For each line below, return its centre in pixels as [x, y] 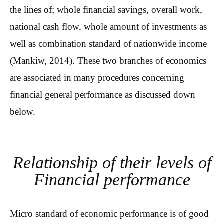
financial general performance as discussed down [103, 94]
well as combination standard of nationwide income [108, 43]
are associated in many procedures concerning [97, 77]
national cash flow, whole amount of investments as [108, 26]
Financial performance [112, 180]
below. [23, 111]
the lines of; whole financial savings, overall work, [106, 9]
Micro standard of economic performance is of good [109, 214]
